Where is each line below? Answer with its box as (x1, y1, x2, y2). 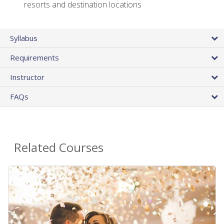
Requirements (10, 52, 59, 63)
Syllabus (10, 33, 37, 43)
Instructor (10, 72, 44, 82)
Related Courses (14, 139, 103, 156)
